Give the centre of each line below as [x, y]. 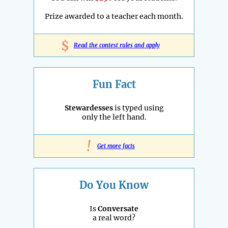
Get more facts [116, 146]
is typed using [138, 108]
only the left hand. [114, 117]
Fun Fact [114, 84]
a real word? [114, 218]
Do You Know [114, 185]
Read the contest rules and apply [117, 46]
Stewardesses [89, 108]
